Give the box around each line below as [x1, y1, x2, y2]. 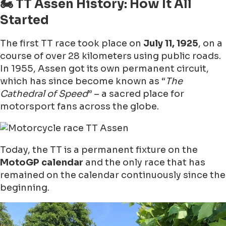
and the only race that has [83, 157, 205, 168]
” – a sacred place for [88, 88, 184, 100]
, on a [198, 38, 222, 49]
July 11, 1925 [143, 38, 198, 49]
